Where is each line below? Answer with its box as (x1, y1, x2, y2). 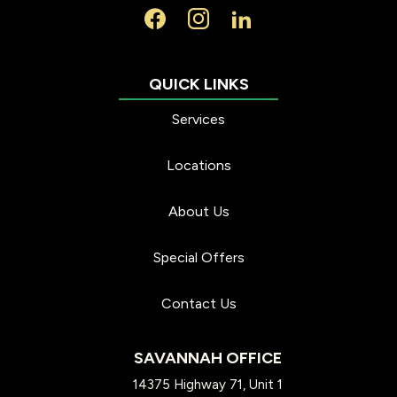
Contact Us (160, 295, 237, 312)
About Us (167, 203, 230, 220)
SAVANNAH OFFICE (133, 348, 282, 368)
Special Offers (152, 249, 245, 266)
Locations (166, 157, 231, 174)
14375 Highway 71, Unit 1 (132, 377, 283, 393)
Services (172, 111, 225, 128)
